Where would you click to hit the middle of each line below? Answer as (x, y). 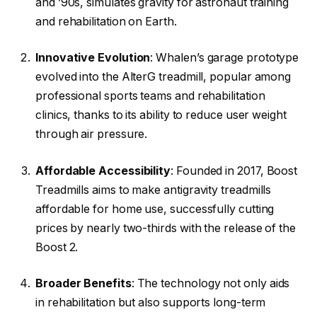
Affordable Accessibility (103, 171)
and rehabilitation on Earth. (106, 21)
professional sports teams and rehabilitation (150, 96)
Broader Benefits (83, 284)
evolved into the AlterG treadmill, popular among (163, 77)
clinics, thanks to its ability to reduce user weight (161, 115)
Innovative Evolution (93, 58)
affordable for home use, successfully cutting (155, 209)
